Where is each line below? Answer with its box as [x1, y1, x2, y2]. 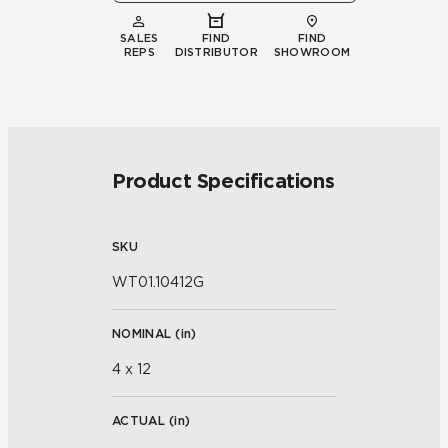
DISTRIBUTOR [174, 45, 258, 59]
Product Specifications [112, 169, 335, 193]
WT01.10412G [112, 274, 204, 290]
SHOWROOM [273, 45, 351, 59]
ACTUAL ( [112, 413, 175, 428]
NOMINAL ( [112, 326, 181, 341]
